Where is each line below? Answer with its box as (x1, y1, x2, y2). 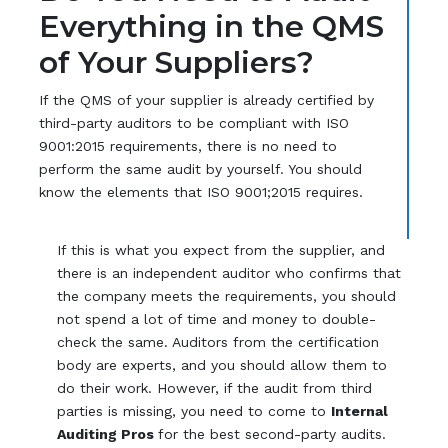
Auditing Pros (57, 425, 159, 442)
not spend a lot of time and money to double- (57, 310, 377, 327)
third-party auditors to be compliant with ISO (38, 114, 349, 131)
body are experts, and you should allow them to (57, 356, 388, 373)
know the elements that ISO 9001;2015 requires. (38, 183, 363, 200)
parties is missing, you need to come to (57, 402, 332, 419)
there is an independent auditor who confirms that (57, 264, 402, 281)
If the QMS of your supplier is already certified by (38, 91, 374, 108)
